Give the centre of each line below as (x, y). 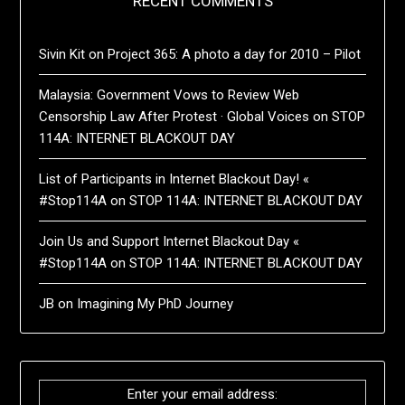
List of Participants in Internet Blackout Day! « (174, 179)
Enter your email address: (202, 395)
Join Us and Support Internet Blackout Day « (170, 242)
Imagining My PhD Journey (155, 304)
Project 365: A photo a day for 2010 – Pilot (235, 55)
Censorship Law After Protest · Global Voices (174, 117)
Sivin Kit (62, 55)
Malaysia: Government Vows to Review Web (170, 95)
